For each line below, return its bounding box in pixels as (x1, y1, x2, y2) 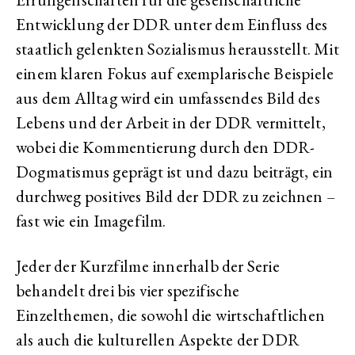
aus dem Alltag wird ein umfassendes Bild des (16, 87, 320, 109)
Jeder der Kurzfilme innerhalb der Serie (16, 255, 280, 277)
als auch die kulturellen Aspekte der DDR (16, 329, 300, 350)
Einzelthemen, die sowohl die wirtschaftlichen (16, 304, 326, 326)
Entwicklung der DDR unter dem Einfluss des (16, 13, 328, 35)
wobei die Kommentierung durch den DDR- (16, 136, 315, 158)
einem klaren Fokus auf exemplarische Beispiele (16, 63, 334, 84)
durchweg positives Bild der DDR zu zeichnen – (16, 185, 337, 207)
